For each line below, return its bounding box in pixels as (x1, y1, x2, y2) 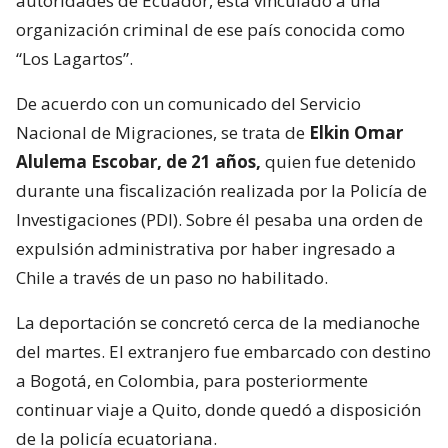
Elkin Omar (309, 120, 403, 144)
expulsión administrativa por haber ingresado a (16, 236, 396, 260)
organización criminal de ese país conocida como (16, 17, 405, 41)
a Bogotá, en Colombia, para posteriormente (16, 368, 368, 392)
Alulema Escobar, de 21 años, (16, 149, 261, 173)
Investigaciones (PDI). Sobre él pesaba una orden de (16, 207, 423, 231)
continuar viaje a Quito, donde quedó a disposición (16, 397, 421, 421)
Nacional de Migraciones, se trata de (16, 120, 309, 144)
